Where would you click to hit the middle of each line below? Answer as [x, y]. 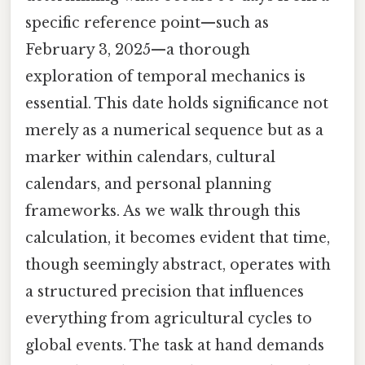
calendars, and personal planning [148, 184]
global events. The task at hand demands [175, 345]
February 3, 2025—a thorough [138, 49]
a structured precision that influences [165, 291]
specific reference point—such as [147, 22]
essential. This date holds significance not [177, 103]
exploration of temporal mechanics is [165, 76]
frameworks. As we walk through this [163, 211]
